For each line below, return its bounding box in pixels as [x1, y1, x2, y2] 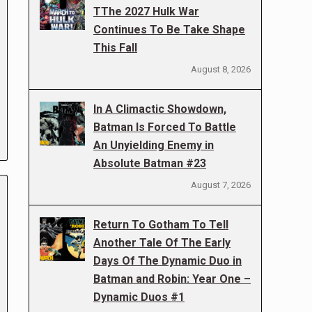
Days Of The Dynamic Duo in [93, 254, 242, 267]
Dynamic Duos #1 [93, 290, 185, 304]
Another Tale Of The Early [93, 236, 231, 249]
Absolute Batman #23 [93, 157, 206, 170]
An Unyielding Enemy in [93, 139, 214, 152]
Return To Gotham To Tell [93, 218, 228, 231]
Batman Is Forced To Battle [93, 120, 236, 134]
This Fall [93, 41, 137, 54]
